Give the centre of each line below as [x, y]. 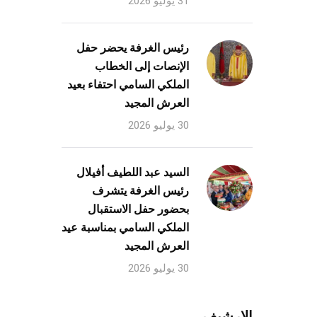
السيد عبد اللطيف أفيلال [133, 172]
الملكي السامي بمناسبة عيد [125, 227]
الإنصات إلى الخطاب [142, 66]
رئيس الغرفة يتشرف [140, 191]
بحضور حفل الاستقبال [138, 209]
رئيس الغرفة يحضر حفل [133, 48]
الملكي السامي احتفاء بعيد [128, 85]
